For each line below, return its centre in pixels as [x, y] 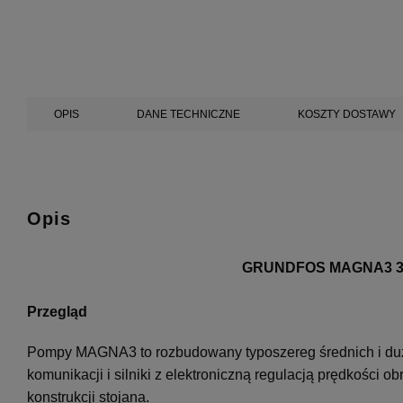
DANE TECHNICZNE [188, 114]
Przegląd [57, 311]
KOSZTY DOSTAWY [347, 114]
